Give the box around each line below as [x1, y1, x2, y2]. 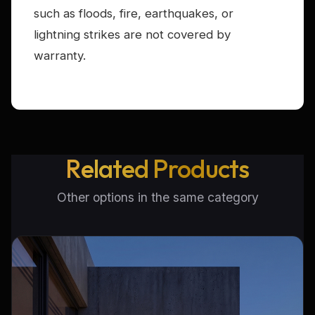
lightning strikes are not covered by [34, 27, 231, 42]
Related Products [65, 153, 250, 185]
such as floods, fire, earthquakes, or [34, 6, 233, 21]
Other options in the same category [56, 190, 259, 205]
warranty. [34, 49, 86, 63]
